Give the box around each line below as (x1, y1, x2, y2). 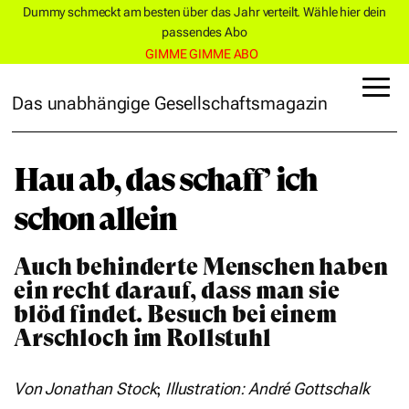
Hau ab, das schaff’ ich (14, 161, 317, 200)
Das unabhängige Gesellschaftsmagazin (12, 91, 329, 114)
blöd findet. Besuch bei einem (14, 300, 337, 329)
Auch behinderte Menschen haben (14, 253, 388, 281)
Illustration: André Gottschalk (165, 379, 370, 399)
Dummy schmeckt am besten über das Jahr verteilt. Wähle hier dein (22, 4, 387, 19)
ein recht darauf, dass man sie (14, 277, 340, 305)
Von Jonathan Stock (14, 379, 157, 399)
